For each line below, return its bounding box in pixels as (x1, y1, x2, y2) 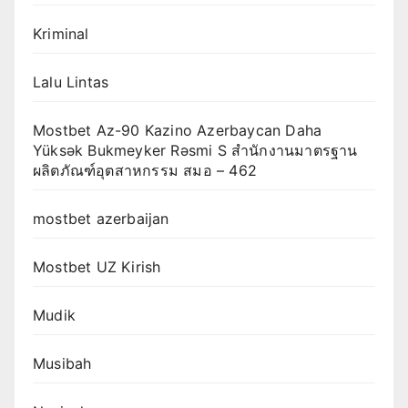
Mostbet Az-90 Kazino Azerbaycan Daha (33, 120, 322, 139)
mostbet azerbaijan (33, 209, 169, 228)
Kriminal (33, 24, 89, 43)
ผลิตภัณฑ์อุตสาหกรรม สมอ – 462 (33, 160, 257, 179)
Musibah (33, 353, 92, 372)
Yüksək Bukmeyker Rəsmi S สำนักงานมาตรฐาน (33, 140, 358, 159)
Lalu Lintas (33, 72, 109, 91)
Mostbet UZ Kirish (33, 257, 161, 276)
